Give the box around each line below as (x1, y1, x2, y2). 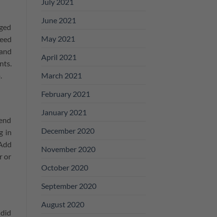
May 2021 (41, 33, 75, 43)
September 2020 (41, 181, 96, 190)
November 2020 (41, 144, 95, 154)
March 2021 (41, 70, 82, 80)
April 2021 (41, 52, 77, 62)
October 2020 (41, 162, 88, 172)
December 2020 (41, 125, 94, 135)
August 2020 (41, 199, 84, 209)
